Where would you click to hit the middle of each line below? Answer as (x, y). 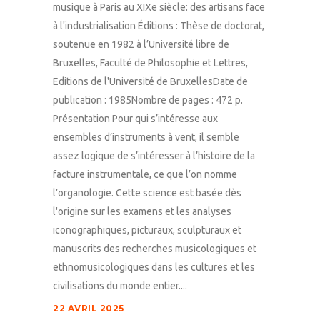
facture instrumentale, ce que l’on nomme (145, 174)
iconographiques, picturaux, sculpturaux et (147, 230)
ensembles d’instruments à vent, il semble (146, 137)
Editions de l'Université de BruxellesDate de (150, 81)
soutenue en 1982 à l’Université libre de (141, 44)
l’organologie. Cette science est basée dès (147, 192)
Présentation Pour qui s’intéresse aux (135, 118)
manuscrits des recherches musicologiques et (155, 248)
